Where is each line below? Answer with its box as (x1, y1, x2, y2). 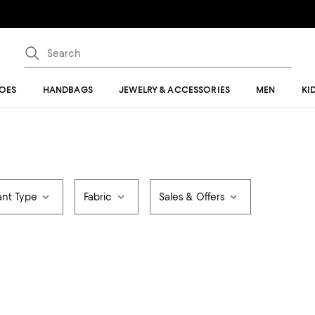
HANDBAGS (42, 84, 93, 95)
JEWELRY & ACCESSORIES (119, 84, 230, 95)
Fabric (83, 191, 112, 202)
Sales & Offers (158, 191, 226, 202)
